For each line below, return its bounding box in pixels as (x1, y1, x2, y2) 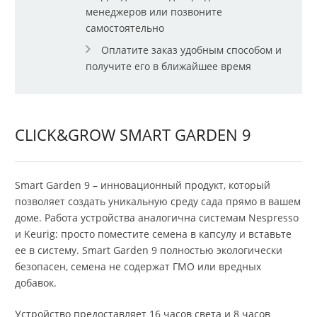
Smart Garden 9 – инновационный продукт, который (15, 178, 270, 192)
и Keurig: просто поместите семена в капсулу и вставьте (15, 226, 292, 241)
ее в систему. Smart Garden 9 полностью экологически (15, 243, 282, 257)
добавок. (15, 275, 57, 289)
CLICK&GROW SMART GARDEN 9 (15, 124, 251, 146)
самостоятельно (86, 21, 164, 35)
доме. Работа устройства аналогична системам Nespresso (15, 210, 299, 224)
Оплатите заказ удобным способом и (101, 43, 282, 57)
